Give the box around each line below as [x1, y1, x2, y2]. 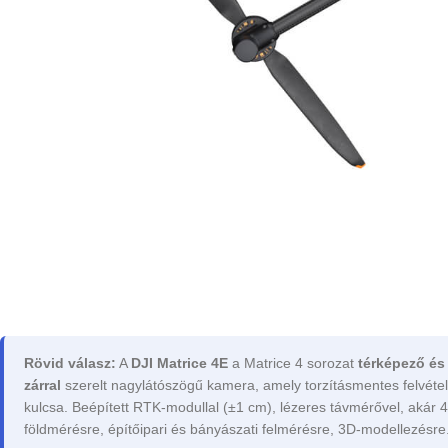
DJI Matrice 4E [131, 355, 228, 372]
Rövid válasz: [24, 355, 116, 372]
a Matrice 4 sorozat [228, 355, 358, 372]
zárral [24, 377, 61, 394]
